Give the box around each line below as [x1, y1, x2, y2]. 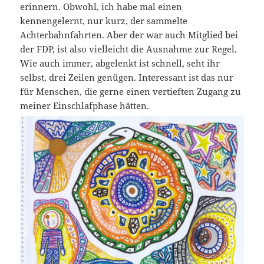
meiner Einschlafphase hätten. [20, 100, 150, 112]
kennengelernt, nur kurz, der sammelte [20, 15, 188, 27]
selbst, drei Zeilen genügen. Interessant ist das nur [20, 71, 234, 84]
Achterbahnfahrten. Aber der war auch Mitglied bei [20, 29, 239, 41]
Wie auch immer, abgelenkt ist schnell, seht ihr [20, 57, 220, 70]
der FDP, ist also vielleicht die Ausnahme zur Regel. [20, 43, 237, 55]
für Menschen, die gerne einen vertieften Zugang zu [20, 85, 242, 98]
